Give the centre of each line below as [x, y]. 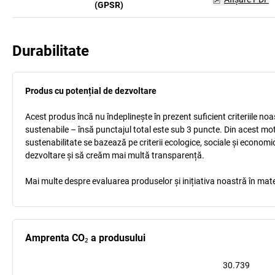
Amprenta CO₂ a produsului [85, 238]
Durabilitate [51, 51]
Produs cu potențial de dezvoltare [91, 91]
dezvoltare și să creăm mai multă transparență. [115, 155]
